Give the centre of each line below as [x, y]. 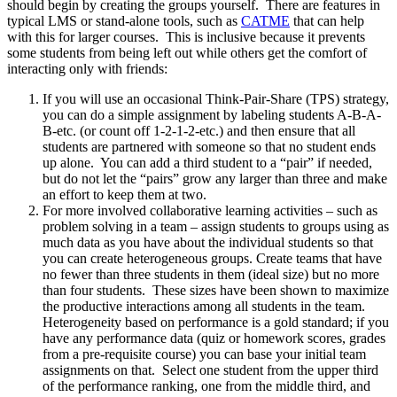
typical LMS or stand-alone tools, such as [124, 21]
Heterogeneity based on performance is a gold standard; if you [216, 323]
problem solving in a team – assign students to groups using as [216, 227]
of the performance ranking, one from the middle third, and [206, 386]
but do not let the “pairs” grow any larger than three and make [215, 179]
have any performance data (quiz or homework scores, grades [214, 339]
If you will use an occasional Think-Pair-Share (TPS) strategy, [216, 99]
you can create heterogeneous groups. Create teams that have [212, 259]
